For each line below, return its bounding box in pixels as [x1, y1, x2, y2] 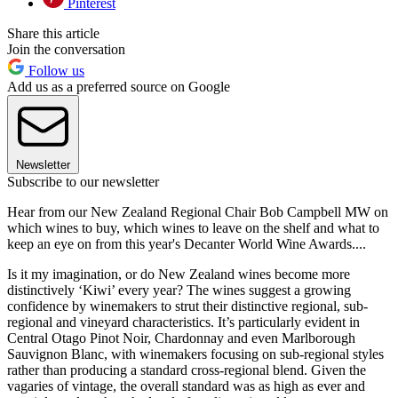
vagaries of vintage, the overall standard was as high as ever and [7, 378, 365, 394]
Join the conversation [7, 42, 125, 58]
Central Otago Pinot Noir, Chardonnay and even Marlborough [7, 330, 355, 346]
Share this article [7, 26, 99, 42]
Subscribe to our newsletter [7, 174, 159, 190]
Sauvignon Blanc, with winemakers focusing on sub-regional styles [7, 346, 384, 362]
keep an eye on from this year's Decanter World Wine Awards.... [7, 236, 366, 252]
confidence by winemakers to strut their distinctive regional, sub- [7, 298, 368, 314]
